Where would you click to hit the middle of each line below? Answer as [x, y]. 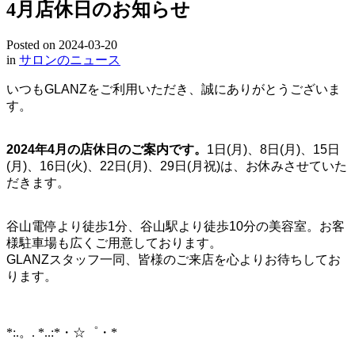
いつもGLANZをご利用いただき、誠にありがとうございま [174, 89]
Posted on [31, 44]
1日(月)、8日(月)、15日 [273, 149]
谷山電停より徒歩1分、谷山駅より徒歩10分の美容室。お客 [176, 226]
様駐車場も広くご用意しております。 [114, 242]
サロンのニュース [70, 59]
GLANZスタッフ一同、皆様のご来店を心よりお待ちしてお [174, 259]
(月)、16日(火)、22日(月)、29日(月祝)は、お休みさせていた [177, 166]
